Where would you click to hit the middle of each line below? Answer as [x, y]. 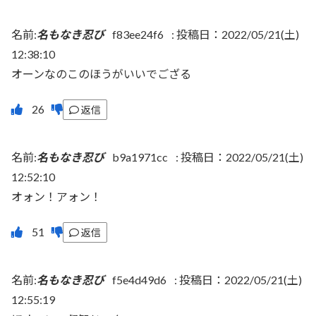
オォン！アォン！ [56, 197]
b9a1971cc [140, 157]
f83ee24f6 [138, 34]
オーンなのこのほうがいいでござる [101, 73]
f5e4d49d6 [139, 280]
